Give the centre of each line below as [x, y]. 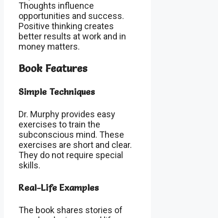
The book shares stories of [71, 210]
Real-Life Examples [59, 188]
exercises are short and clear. [75, 145]
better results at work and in [72, 36]
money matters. [49, 47]
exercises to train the [59, 125]
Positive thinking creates [66, 26]
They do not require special [71, 155]
